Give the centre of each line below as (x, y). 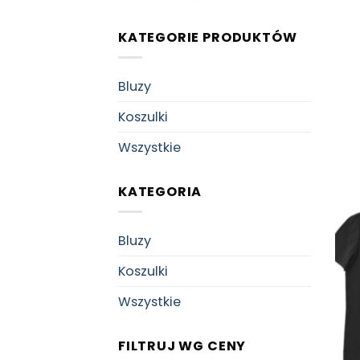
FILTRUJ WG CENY (182, 346)
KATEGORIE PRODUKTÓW (208, 38)
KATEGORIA (160, 192)
